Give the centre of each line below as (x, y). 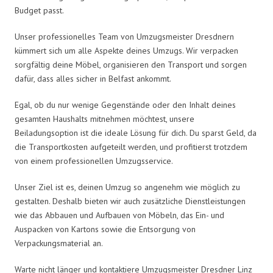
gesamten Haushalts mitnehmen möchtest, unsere (105, 119)
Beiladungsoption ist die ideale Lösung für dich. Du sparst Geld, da (136, 133)
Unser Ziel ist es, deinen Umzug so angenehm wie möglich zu (127, 187)
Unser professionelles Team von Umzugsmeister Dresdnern (124, 36)
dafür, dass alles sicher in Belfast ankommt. (93, 78)
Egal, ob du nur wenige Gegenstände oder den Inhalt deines (125, 105)
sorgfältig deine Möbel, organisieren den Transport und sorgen (131, 64)
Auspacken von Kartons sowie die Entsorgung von (105, 229)
